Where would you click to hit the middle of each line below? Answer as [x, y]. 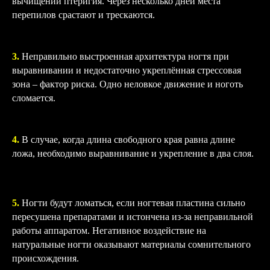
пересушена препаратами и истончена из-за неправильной [133, 217]
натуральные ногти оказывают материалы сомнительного [131, 244]
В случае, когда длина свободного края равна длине [127, 140]
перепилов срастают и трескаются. [83, 15]
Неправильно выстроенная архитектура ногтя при [125, 56]
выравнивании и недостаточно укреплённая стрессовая [127, 70]
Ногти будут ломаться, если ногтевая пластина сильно [132, 203]
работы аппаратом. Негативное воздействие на [109, 231]
